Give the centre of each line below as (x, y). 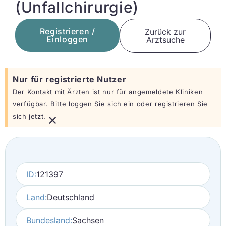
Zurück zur (165, 32)
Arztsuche (165, 40)
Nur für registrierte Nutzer (70, 79)
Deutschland (71, 197)
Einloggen (68, 39)
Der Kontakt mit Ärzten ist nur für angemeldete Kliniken (108, 92)
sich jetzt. (30, 116)
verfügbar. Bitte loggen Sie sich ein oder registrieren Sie (110, 104)
